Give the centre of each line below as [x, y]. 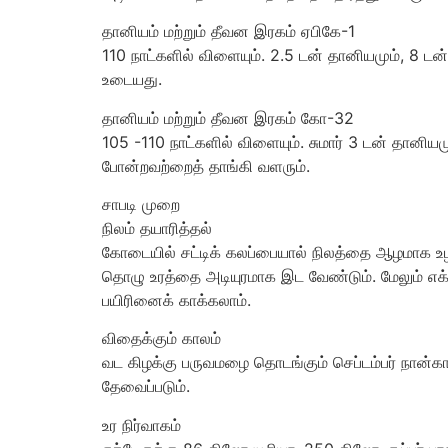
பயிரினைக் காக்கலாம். [176, 299]
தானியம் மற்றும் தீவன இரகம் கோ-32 [228, 117]
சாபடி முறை [141, 203]
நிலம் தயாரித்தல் [157, 227]
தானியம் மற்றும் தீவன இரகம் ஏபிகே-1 [228, 31]
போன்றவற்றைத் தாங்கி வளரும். [206, 165]
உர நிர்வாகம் [141, 424]
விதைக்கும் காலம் [161, 338]
